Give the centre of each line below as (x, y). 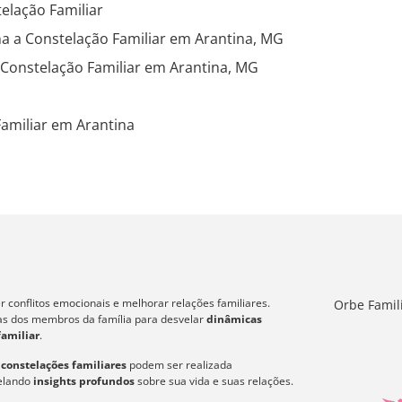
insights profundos (84, 380)
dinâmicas (233, 319)
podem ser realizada (179, 364)
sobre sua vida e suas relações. (214, 380)
